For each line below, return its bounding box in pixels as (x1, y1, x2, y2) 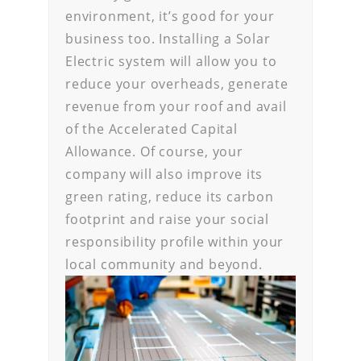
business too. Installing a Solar (65, 30, 271, 48)
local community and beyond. (65, 255, 263, 273)
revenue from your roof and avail (65, 98, 287, 115)
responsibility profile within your (65, 233, 284, 251)
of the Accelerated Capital (65, 120, 238, 138)
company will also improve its (65, 165, 263, 183)
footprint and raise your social (65, 210, 269, 228)
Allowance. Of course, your (65, 143, 243, 160)
